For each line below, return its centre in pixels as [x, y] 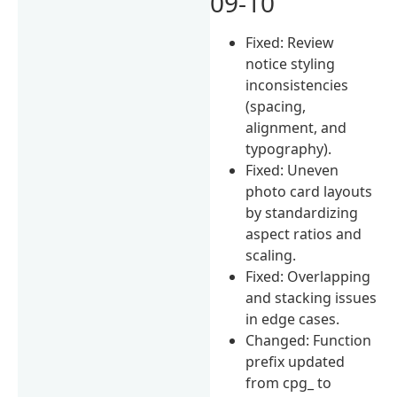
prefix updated [296, 361]
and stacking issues [311, 297]
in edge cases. [293, 319]
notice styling [291, 63]
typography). [289, 148]
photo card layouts [309, 191]
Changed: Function [309, 340]
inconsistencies [297, 85]
